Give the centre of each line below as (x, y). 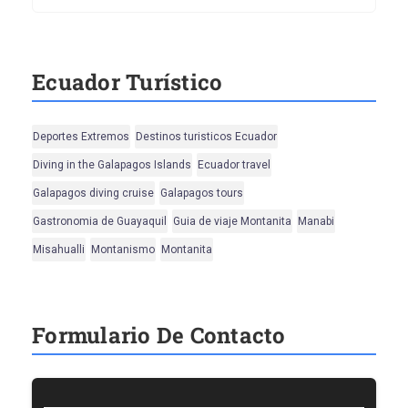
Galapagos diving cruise (93, 194)
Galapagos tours (202, 194)
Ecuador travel (234, 165)
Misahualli (59, 250)
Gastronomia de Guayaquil (100, 222)
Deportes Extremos (81, 137)
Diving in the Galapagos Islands (112, 165)
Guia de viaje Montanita (232, 222)
